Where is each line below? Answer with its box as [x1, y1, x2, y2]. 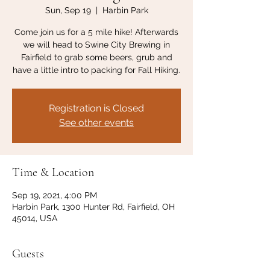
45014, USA [12, 213, 57, 223]
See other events [59, 117, 134, 128]
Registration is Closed [49, 102, 144, 114]
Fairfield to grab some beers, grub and [20, 52, 172, 62]
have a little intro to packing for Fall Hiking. [13, 65, 180, 75]
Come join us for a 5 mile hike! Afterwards [14, 27, 178, 37]
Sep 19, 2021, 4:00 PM [12, 190, 97, 200]
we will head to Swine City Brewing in [23, 40, 170, 49]
